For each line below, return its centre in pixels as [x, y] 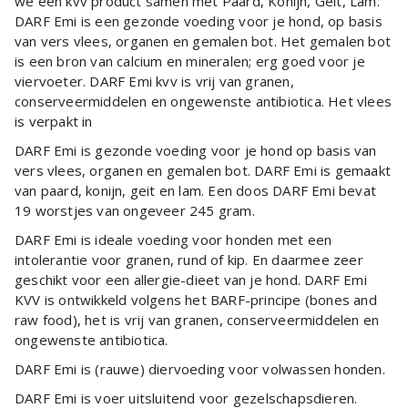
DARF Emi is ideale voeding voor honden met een [173, 239]
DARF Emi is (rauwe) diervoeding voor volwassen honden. [200, 368]
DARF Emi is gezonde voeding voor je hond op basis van [196, 150]
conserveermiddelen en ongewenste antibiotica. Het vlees [204, 101]
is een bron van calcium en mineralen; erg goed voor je [190, 61]
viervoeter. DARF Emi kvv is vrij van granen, [154, 81]
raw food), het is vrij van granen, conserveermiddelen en [197, 319]
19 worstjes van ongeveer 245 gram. [135, 210]
